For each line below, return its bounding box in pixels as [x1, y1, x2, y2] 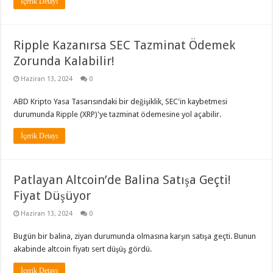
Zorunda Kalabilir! [13, 54, 115, 68]
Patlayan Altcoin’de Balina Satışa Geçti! [13, 172, 232, 187]
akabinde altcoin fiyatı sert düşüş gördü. [13, 244, 152, 253]
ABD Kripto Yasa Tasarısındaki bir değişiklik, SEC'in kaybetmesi [13, 97, 228, 106]
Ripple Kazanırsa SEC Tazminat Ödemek [13, 38, 236, 52]
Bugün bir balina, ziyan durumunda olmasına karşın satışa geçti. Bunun [13, 232, 257, 241]
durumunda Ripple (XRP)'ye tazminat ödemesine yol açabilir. [13, 110, 222, 119]
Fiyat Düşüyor [13, 188, 91, 203]
